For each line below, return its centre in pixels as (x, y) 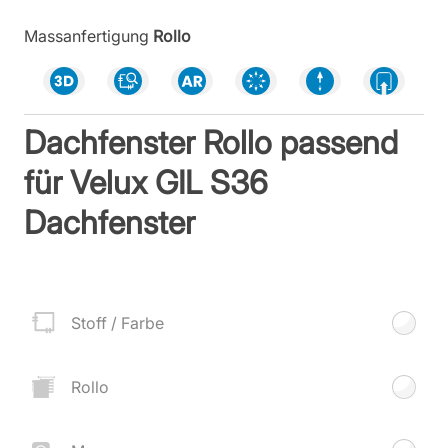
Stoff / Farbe (117, 323)
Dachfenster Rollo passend (211, 142)
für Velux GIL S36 (146, 182)
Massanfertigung (86, 36)
